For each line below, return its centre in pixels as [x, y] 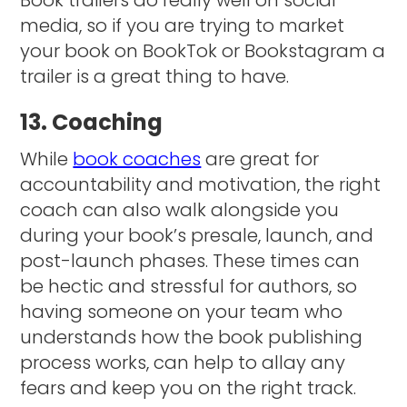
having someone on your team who [182, 311]
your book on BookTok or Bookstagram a [203, 50]
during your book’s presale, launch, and [197, 235]
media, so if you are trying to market [183, 25]
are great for [260, 159]
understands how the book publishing [192, 337]
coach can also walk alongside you [180, 209]
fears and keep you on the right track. [191, 387]
